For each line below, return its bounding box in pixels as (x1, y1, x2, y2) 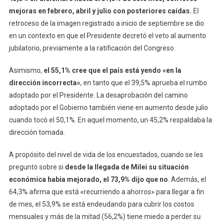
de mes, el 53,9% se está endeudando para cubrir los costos (8, 200, 194, 208)
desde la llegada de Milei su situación (63, 163, 189, 171)
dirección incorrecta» (8, 78, 80, 87)
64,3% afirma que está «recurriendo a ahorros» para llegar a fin (8, 187, 204, 196)
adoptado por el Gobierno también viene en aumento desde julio (8, 103, 208, 111)
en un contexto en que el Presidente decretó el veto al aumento (8, 31, 206, 40)
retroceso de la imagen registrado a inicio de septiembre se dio (8, 19, 204, 27)
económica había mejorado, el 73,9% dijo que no (8, 175, 168, 183)
